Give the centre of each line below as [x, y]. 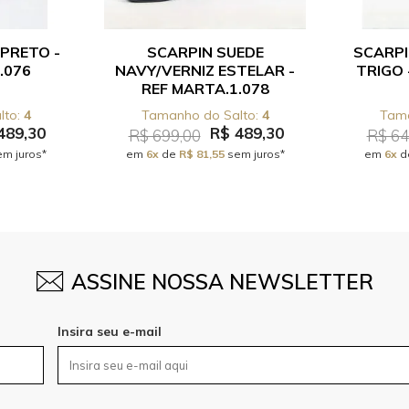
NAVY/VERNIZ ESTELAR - [205, 70]
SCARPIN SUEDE [205, 52]
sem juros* [254, 154]
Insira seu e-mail [110, 331]
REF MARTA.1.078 [205, 89]
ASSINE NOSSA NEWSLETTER [222, 282]
